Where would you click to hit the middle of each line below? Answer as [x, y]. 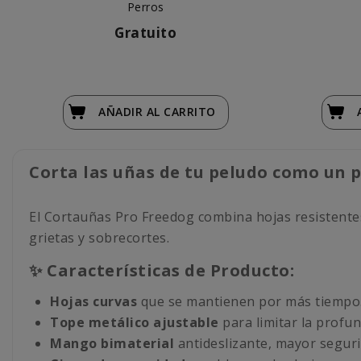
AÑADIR [122, 111]
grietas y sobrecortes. [99, 237]
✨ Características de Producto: [162, 270]
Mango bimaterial [112, 343]
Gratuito [145, 32]
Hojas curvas [93, 301]
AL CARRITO [181, 111]
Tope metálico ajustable [135, 322]
